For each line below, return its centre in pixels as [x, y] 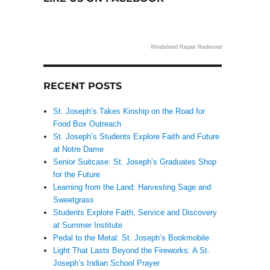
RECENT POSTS [82, 86]
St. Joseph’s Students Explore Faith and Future [137, 136]
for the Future [77, 174]
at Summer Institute [88, 225]
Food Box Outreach [87, 124]
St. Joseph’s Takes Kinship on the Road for [129, 111]
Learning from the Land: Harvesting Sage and [132, 187]
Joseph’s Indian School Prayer [107, 263]
